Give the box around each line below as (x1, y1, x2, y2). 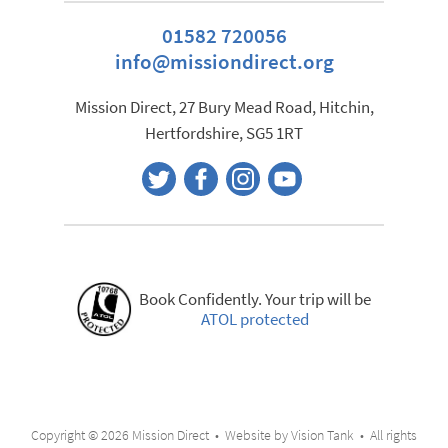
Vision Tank (291, 426, 354, 445)
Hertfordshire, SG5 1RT (145, 122, 303, 145)
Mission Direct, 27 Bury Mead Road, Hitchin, (74, 96, 374, 119)
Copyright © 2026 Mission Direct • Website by (31, 426, 291, 445)
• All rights (354, 426, 417, 445)
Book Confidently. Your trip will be (139, 287, 371, 311)
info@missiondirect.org (114, 47, 334, 76)
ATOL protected (201, 307, 309, 331)
